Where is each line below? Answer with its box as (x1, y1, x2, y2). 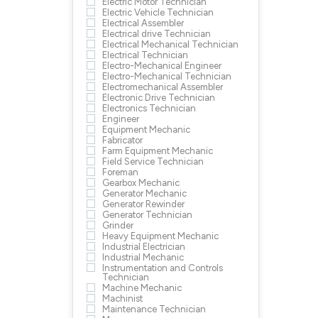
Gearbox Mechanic (102, 177, 180, 188)
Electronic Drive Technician (102, 92, 215, 103)
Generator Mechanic (102, 188, 187, 199)
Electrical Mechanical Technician (102, 39, 238, 50)
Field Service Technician (102, 156, 204, 167)
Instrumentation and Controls (102, 263, 223, 273)
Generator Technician (102, 209, 192, 220)
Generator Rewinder (102, 199, 185, 209)
